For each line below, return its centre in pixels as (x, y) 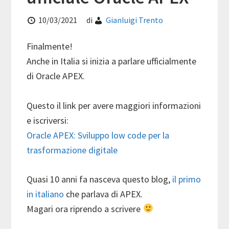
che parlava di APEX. (104, 194)
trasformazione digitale (72, 150)
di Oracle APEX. (56, 76)
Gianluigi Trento (135, 20)
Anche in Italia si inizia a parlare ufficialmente (112, 61)
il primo (187, 179)
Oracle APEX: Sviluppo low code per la (98, 135)
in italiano (45, 194)
